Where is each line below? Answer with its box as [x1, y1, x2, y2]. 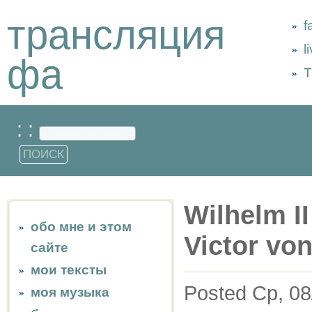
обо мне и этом [31, 219, 132, 234]
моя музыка [31, 285, 109, 299]
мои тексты [31, 263, 107, 277]
